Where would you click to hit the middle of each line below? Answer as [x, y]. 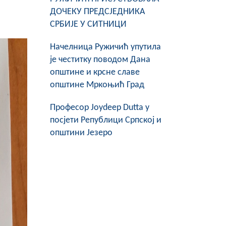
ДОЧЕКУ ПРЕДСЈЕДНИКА [97, 12]
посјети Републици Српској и [105, 120]
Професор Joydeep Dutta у [99, 108]
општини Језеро [81, 133]
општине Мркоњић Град [97, 85]
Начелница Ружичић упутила [105, 47]
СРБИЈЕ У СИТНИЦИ [88, 24]
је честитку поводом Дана [100, 60]
